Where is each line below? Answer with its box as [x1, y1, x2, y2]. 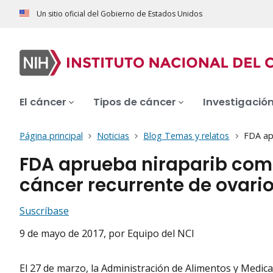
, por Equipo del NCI [104, 227, 194, 241]
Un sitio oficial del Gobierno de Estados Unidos [37, 9, 202, 19]
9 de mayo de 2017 [19, 227, 104, 241]
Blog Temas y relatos [143, 130, 230, 142]
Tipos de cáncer [93, 95, 176, 110]
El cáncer [19, 95, 66, 110]
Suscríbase [19, 204, 69, 218]
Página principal [19, 130, 83, 142]
